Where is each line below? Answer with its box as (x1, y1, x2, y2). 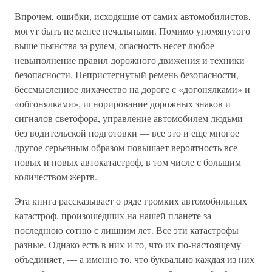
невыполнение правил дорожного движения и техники (15, 53, 245, 66)
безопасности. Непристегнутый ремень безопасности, (15, 68, 239, 81)
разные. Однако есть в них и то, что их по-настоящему (15, 238, 241, 251)
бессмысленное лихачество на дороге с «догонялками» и (15, 83, 250, 95)
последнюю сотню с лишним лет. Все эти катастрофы (15, 223, 239, 236)
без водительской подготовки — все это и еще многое (15, 126, 239, 139)
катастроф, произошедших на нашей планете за (15, 209, 211, 222)
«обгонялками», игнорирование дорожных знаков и (15, 97, 231, 110)
